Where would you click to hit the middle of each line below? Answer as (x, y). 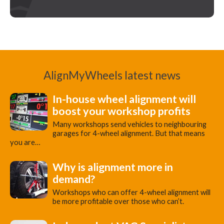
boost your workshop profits (121, 111)
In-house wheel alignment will (124, 99)
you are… (25, 142)
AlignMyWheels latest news (112, 75)
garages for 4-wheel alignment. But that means (129, 133)
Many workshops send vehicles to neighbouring (129, 124)
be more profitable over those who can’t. (118, 201)
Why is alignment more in (113, 167)
